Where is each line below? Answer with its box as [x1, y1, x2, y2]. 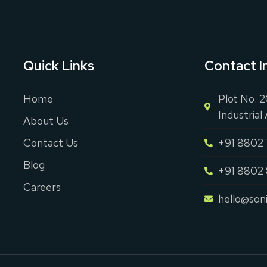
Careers [23, 180, 61, 194]
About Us [23, 114, 69, 128]
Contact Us [23, 136, 78, 150]
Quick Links [23, 57, 94, 75]
